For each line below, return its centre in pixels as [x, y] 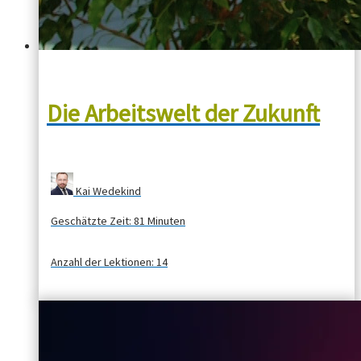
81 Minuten [160, 221]
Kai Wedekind [108, 191]
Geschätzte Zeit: [92, 221]
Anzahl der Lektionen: [104, 262]
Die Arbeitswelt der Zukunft [183, 113]
